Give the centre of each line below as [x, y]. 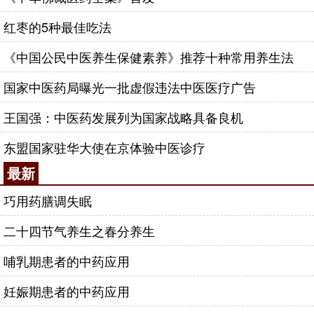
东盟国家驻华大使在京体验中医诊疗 [104, 147]
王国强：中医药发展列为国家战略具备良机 [123, 117]
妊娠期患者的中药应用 [67, 291]
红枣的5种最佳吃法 [57, 27]
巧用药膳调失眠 [48, 200]
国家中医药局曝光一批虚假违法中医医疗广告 [130, 87]
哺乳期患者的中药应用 [67, 261]
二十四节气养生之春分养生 [79, 231]
